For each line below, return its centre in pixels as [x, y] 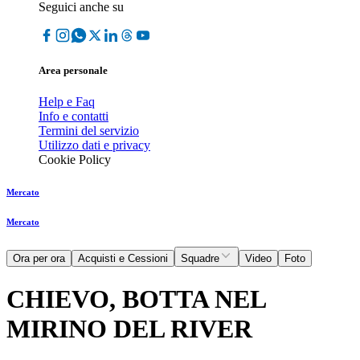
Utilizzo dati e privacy [94, 145]
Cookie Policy [75, 160]
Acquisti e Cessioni [123, 259]
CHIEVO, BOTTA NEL [136, 299]
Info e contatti [74, 117]
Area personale [73, 71]
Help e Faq [67, 102]
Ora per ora [39, 259]
